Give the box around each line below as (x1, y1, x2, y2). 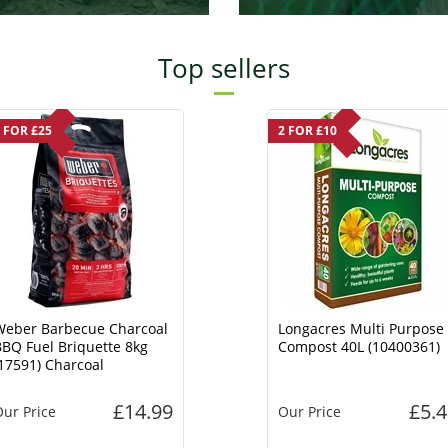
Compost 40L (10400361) (277, 336, 440, 356)
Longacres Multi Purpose (277, 318, 444, 338)
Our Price (277, 401, 341, 421)
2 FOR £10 (277, 121, 337, 139)
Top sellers (158, 49, 290, 86)
